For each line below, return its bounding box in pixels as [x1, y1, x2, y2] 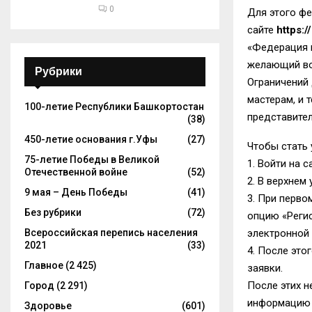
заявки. [247, 262, 283, 275]
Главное [24, 260, 63, 271]
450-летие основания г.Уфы [24, 134, 157, 145]
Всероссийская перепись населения [24, 227, 198, 238]
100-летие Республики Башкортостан [24, 101, 204, 112]
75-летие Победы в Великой [24, 154, 159, 165]
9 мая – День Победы [24, 187, 127, 198]
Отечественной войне [24, 166, 127, 178]
